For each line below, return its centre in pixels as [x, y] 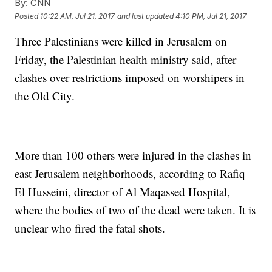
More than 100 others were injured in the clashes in [133, 155]
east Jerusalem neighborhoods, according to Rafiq [130, 174]
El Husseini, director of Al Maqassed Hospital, [123, 192]
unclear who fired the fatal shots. [90, 228]
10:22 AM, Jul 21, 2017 [78, 16]
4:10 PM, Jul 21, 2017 [211, 16]
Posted [28, 16]
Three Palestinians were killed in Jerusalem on [121, 41]
